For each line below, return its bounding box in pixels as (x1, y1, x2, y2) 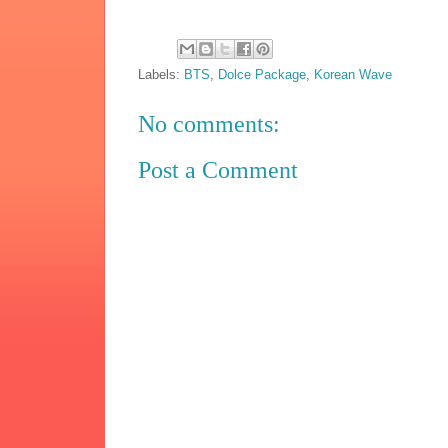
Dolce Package (218, 66, 307, 82)
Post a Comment (138, 157, 299, 184)
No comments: (138, 110, 281, 137)
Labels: (138, 66, 185, 82)
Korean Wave (314, 66, 393, 82)
